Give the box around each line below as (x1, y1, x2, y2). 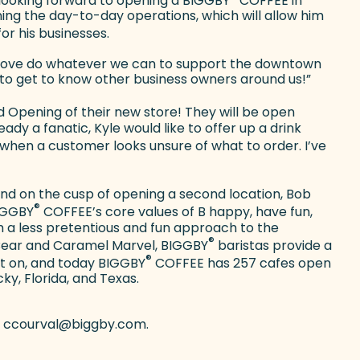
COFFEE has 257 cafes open (152, 254, 331, 273)
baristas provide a (215, 235, 332, 255)
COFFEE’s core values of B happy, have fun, (40, 202, 313, 222)
